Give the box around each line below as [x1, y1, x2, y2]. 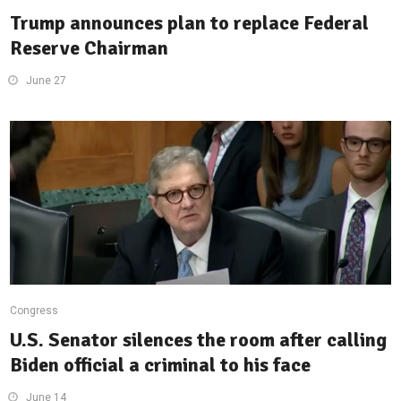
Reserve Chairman [10, 36, 169, 60]
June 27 [26, 74, 67, 87]
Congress [10, 304, 59, 317]
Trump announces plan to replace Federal [10, 11, 370, 35]
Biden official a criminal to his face [10, 353, 311, 377]
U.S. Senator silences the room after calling [10, 328, 388, 352]
